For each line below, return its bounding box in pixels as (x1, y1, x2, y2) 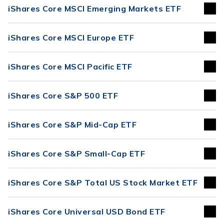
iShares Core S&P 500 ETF (8, 90, 118, 100)
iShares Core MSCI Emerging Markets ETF (8, 3, 181, 13)
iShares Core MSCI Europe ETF (8, 32, 134, 42)
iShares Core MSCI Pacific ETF (8, 61, 132, 71)
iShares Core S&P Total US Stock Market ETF (8, 177, 197, 187)
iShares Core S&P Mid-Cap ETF (8, 119, 136, 129)
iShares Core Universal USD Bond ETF (8, 206, 165, 216)
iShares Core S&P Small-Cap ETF (8, 148, 145, 158)
